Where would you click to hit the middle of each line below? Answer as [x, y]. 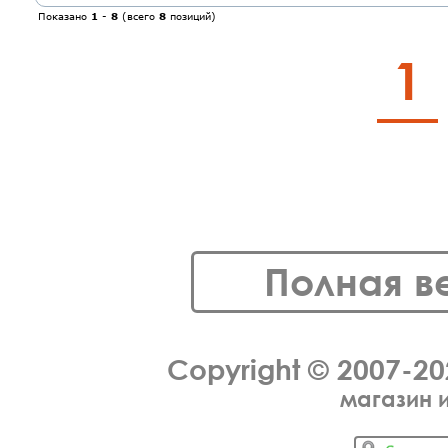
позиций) [191, 16]
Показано [64, 16]
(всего [138, 16]
